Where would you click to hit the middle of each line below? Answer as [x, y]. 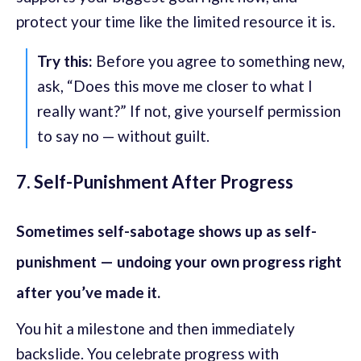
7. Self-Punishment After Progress [155, 182]
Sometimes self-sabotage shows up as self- [166, 231]
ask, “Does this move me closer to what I [175, 86]
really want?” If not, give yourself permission [189, 111]
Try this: [65, 61]
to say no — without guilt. [123, 136]
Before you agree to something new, [219, 61]
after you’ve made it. [88, 293]
